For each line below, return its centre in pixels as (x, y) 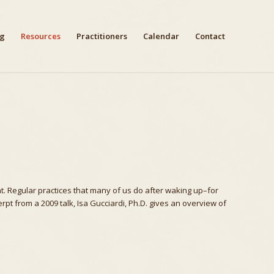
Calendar (161, 36)
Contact (210, 36)
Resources (41, 36)
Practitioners (102, 36)
